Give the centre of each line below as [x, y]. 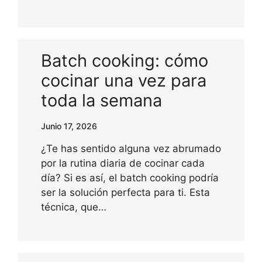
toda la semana [101, 100]
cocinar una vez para [124, 80]
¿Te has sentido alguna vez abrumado [131, 148]
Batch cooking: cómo [125, 60]
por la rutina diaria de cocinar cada [123, 163]
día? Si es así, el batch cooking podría [130, 177]
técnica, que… [74, 207]
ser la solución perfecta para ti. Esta [125, 192]
